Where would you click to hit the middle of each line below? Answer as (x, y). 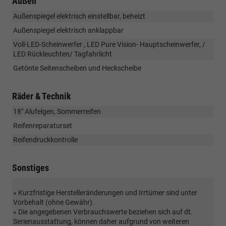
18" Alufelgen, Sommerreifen (57, 111)
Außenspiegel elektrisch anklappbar (68, 30)
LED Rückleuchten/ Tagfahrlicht (63, 54)
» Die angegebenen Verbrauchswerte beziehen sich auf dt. (103, 212)
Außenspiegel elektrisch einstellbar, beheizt (79, 16)
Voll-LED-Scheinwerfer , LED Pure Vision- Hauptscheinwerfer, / (109, 44)
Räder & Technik (42, 96)
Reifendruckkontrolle (45, 139)
